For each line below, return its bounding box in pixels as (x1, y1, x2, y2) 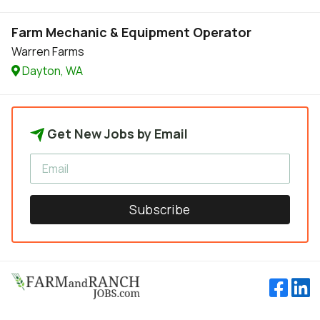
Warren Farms (11, 44, 84, 59)
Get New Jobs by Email (44, 125, 188, 142)
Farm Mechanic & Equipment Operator (11, 24, 251, 41)
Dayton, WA (20, 63, 83, 79)
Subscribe (129, 201, 191, 218)
